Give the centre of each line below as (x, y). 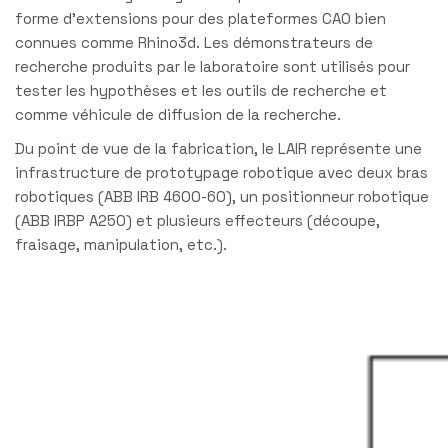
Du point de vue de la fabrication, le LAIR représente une (218, 148)
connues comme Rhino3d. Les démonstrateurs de (194, 42)
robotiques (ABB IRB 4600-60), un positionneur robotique (222, 196)
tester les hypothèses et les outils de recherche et (201, 90)
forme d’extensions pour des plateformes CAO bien (200, 18)
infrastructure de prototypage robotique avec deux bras (221, 172)
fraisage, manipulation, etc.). (121, 244)
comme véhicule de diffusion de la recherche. (178, 114)
